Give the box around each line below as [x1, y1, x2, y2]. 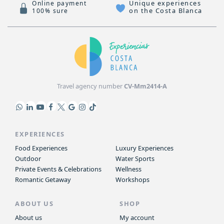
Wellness [115, 164, 141, 173]
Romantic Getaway [15, 174, 71, 184]
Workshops [115, 174, 149, 184]
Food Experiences [15, 143, 67, 152]
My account [119, 212, 154, 222]
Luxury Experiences [115, 143, 173, 152]
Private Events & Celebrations [15, 164, 101, 173]
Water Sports [115, 153, 154, 163]
